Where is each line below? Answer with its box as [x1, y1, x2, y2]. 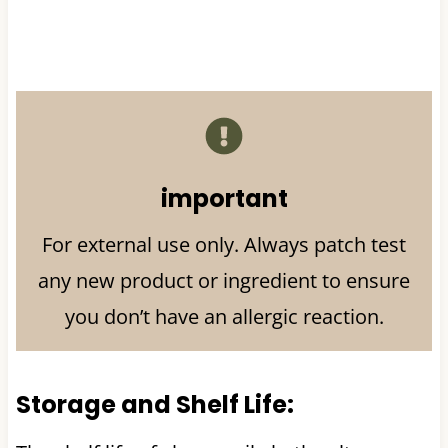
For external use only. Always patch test [42, 230, 406, 258]
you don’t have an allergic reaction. [64, 302, 384, 330]
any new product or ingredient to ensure [38, 266, 410, 294]
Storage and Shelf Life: [15, 387, 294, 421]
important [160, 181, 288, 215]
